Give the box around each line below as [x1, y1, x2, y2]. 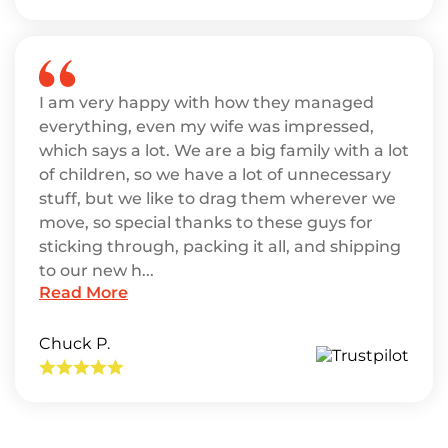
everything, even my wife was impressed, [39, 116, 374, 136]
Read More [39, 282, 128, 302]
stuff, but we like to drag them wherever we [39, 188, 396, 208]
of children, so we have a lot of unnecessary [39, 164, 391, 184]
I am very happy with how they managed [39, 92, 374, 112]
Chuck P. [39, 333, 110, 353]
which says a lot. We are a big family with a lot [39, 140, 409, 160]
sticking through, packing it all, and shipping [39, 236, 401, 256]
